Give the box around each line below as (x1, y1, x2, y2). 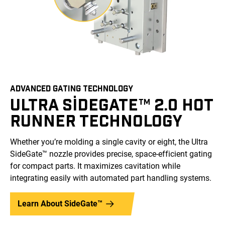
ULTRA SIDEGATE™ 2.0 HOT (10, 94, 213, 114)
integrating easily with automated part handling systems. (10, 173, 211, 183)
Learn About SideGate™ (18, 199, 102, 209)
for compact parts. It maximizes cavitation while (10, 161, 180, 171)
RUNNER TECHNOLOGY (10, 110, 182, 130)
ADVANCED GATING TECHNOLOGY (10, 83, 133, 93)
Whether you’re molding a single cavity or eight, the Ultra (10, 137, 208, 147)
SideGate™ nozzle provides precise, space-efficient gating (10, 149, 212, 159)
